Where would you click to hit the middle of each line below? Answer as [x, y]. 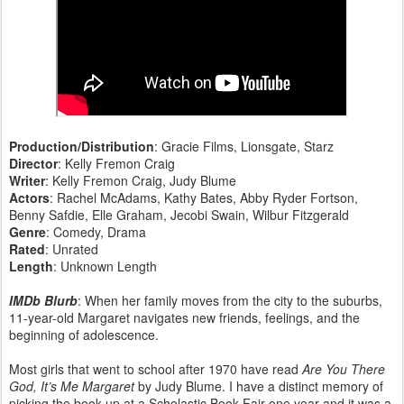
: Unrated [72, 248]
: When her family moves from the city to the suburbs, [230, 300]
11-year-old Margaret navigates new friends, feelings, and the [184, 317]
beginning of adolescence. [84, 334]
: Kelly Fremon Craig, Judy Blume [141, 180]
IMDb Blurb [43, 300]
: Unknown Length [105, 266]
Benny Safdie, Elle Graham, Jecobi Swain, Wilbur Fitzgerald [179, 214]
